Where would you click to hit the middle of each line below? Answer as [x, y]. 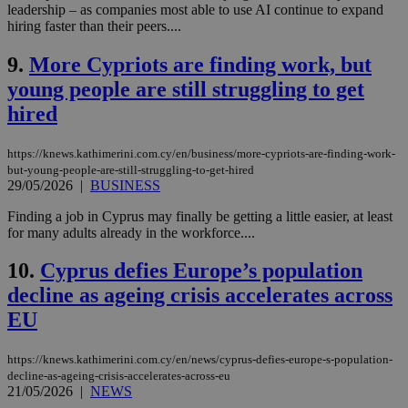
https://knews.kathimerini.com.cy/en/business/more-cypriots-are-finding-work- [201, 153]
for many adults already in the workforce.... [131, 232]
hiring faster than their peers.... [94, 25]
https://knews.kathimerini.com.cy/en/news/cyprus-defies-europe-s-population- [200, 360]
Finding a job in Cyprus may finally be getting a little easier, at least [200, 216]
